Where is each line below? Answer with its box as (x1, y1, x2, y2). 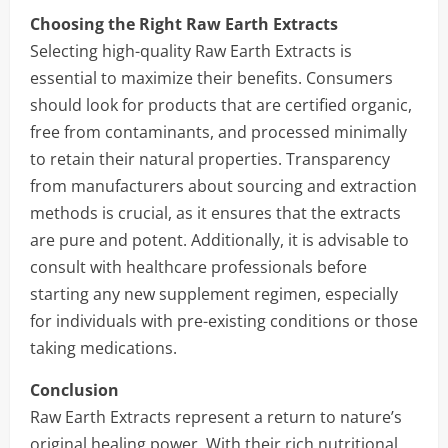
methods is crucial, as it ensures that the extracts (30, 202, 401, 224)
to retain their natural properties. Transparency (30, 148, 390, 170)
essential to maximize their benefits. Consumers (30, 67, 393, 89)
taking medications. (30, 337, 177, 359)
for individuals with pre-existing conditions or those (30, 310, 418, 332)
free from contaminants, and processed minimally (30, 121, 407, 143)
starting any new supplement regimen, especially (30, 283, 398, 305)
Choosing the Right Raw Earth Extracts (30, 13, 338, 35)
